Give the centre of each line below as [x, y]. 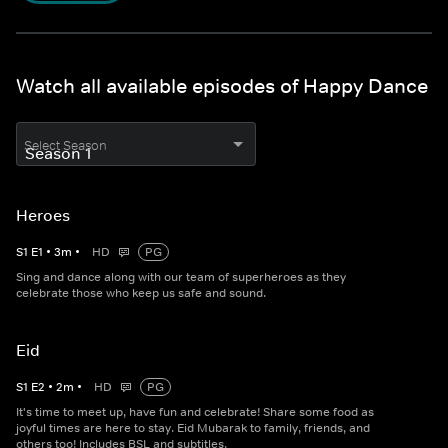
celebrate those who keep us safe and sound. [141, 293]
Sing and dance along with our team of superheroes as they [181, 277]
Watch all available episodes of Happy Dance [222, 86]
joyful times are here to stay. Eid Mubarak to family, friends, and [193, 428]
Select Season [65, 145]
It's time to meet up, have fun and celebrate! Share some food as [195, 412]
